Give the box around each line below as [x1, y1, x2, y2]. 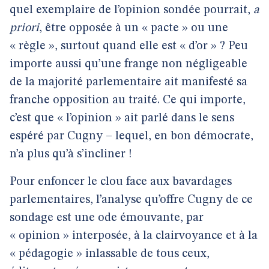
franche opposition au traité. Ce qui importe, [10, 94, 246, 106]
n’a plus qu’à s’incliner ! [10, 148, 132, 160]
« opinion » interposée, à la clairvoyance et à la [10, 230, 258, 242]
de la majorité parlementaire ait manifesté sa [10, 76, 247, 88]
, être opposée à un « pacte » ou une [39, 22, 228, 34]
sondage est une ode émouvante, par [10, 212, 204, 224]
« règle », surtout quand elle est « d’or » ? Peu [10, 40, 248, 52]
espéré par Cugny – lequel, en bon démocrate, [10, 130, 253, 142]
